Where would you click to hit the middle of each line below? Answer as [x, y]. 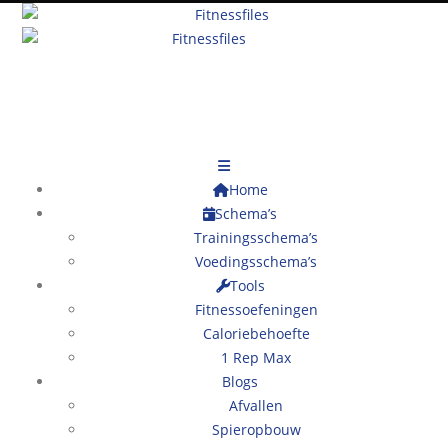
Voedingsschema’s [256, 261]
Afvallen [256, 405]
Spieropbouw [256, 429]
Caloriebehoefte [256, 333]
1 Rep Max [256, 357]
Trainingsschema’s [256, 237]
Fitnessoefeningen [256, 309]
